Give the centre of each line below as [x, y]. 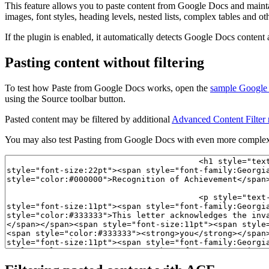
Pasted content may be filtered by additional [88, 119]
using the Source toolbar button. [65, 98]
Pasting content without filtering [104, 62]
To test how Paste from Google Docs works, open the [107, 88]
